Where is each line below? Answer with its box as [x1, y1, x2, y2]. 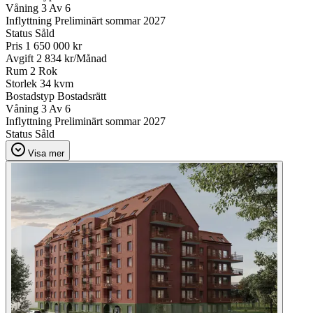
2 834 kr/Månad [36, 52, 107, 64]
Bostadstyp [6, 89, 54, 102]
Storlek [6, 77, 37, 89]
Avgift [6, 52, 34, 64]
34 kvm [40, 77, 73, 89]
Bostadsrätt [57, 89, 106, 102]
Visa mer [28, 147, 64, 159]
